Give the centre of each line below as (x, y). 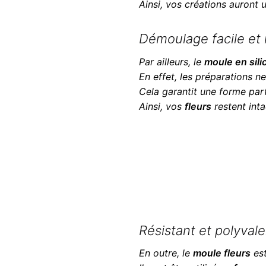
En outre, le (166, 253)
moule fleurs (221, 253)
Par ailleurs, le (171, 62)
